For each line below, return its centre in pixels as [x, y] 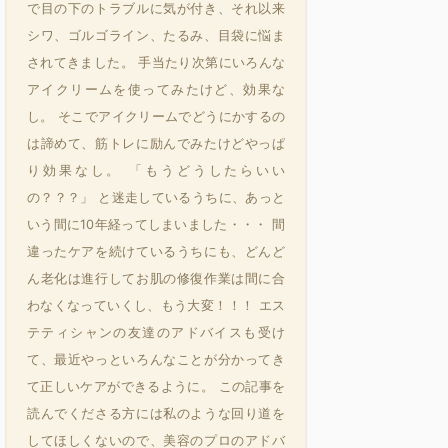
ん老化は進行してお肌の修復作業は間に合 [156, 278]
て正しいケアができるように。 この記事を [156, 386]
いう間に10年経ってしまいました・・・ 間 [156, 224]
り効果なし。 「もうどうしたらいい [156, 170]
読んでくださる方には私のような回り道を [156, 413]
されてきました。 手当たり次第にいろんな [156, 62]
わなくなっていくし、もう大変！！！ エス [156, 305]
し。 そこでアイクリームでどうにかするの [156, 116]
